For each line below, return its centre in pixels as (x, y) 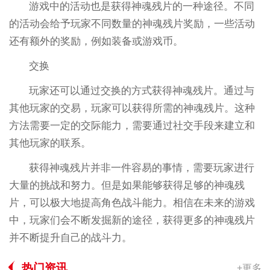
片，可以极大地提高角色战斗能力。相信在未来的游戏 (132, 202)
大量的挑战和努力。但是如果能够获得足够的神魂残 (127, 185)
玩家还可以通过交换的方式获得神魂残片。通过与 (142, 90)
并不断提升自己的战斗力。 (70, 237)
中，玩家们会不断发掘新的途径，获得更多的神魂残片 (132, 220)
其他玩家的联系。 (50, 143)
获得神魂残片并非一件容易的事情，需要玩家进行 (142, 168)
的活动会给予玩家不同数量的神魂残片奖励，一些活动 (132, 24)
